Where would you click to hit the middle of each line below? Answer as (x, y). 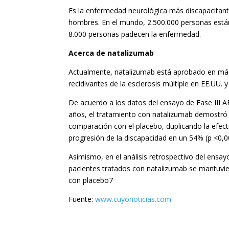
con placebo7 (91, 180)
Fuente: (82, 199)
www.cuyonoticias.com (133, 199)
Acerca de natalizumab (111, 53)
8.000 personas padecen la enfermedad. (135, 34)
